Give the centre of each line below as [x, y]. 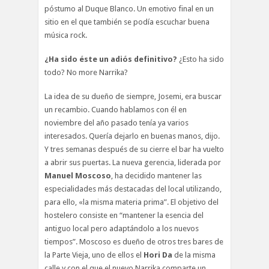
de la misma [194, 255]
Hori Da [158, 255]
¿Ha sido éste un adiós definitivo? [111, 59]
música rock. [66, 35]
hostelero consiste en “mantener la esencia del [124, 215]
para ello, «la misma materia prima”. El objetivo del [131, 202]
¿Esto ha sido [201, 59]
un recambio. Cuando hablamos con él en [116, 110]
